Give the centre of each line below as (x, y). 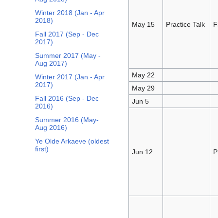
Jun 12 (142, 152)
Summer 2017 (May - (68, 56)
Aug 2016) (51, 128)
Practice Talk (185, 24)
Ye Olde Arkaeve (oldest (72, 141)
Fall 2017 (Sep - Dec (67, 34)
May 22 (143, 75)
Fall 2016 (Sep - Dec (67, 99)
